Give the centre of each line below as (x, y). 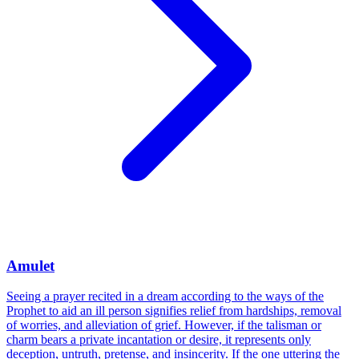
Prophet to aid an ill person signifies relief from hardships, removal (174, 311)
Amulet (30, 265)
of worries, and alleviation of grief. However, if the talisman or (164, 325)
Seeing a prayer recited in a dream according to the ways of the (165, 296)
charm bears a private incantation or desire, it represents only (159, 340)
